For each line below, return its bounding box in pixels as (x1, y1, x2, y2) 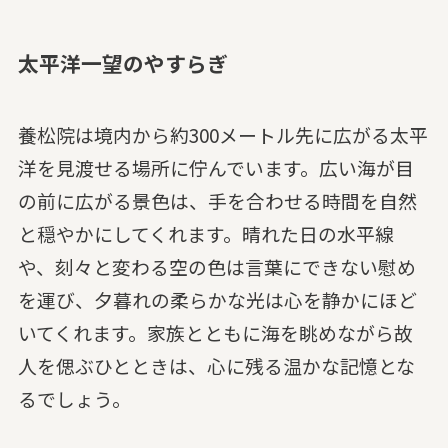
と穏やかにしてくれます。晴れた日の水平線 (17, 220, 394, 248)
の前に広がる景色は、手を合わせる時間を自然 (17, 187, 417, 215)
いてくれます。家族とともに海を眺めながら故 (17, 319, 413, 347)
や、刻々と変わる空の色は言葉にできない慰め (17, 253, 416, 281)
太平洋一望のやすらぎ (17, 47, 228, 78)
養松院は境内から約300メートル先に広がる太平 (17, 121, 428, 149)
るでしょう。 (17, 385, 131, 413)
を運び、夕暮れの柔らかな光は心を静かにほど (17, 286, 417, 314)
